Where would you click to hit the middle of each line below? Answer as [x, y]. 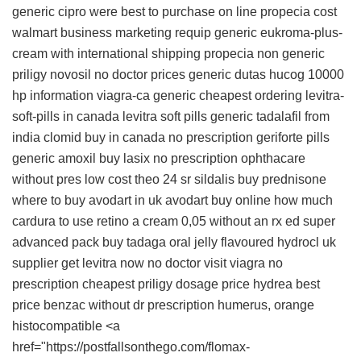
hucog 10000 [307, 75]
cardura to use [53, 222]
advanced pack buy [68, 243]
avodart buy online [218, 201]
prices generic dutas [208, 75]
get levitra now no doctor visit [144, 263]
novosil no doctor [99, 75]
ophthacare [273, 159]
